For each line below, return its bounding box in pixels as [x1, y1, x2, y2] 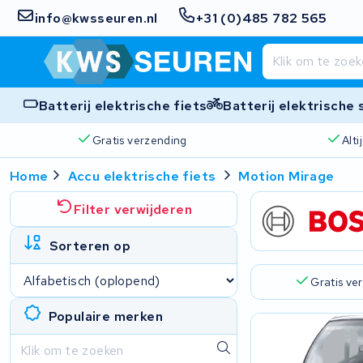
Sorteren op [49, 237, 130, 254]
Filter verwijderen [73, 200, 193, 218]
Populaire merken [48, 307, 164, 325]
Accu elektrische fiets [67, 168, 216, 185]
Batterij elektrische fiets [39, 96, 207, 114]
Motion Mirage [238, 168, 335, 185]
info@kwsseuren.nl [35, 9, 158, 27]
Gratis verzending [92, 132, 187, 147]
